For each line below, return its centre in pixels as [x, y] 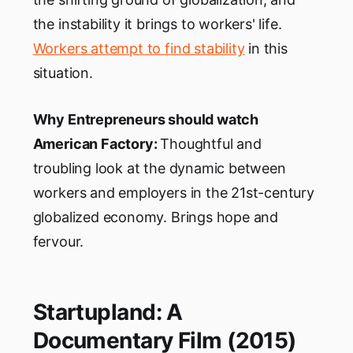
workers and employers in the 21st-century [173, 193]
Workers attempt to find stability [139, 49]
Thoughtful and [211, 144]
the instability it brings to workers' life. [157, 24]
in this [266, 49]
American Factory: [97, 144]
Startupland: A [108, 312]
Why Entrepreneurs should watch [145, 120]
